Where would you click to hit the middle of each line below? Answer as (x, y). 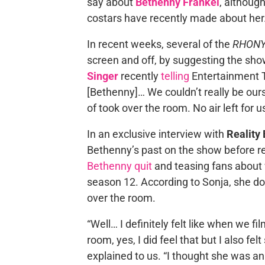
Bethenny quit (119, 166)
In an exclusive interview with (156, 134)
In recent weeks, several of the (159, 44)
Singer (102, 76)
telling (175, 76)
